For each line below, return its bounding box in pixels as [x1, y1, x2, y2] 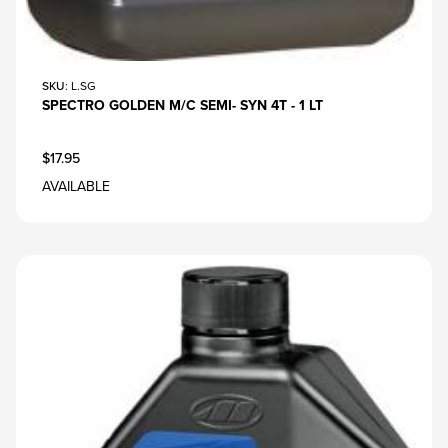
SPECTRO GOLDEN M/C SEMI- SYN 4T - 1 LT [42, 95, 323, 117]
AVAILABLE [42, 176, 110, 198]
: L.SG [65, 77, 96, 96]
